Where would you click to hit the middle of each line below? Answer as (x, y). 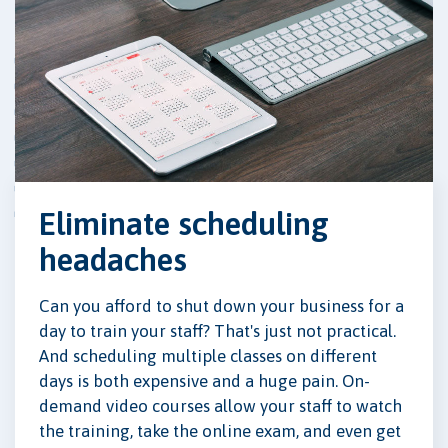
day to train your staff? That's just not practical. (217, 330)
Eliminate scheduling (184, 223)
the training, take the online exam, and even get (220, 430)
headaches (113, 259)
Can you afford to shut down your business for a (221, 305)
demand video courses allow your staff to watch (220, 405)
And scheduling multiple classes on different (208, 355)
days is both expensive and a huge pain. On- (204, 380)
